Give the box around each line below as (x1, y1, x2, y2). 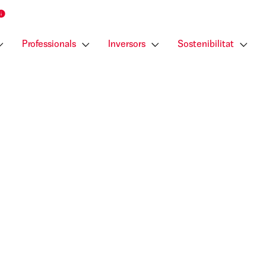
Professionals (22, 40, 76, 49)
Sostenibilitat (178, 40, 234, 49)
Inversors (108, 40, 145, 49)
